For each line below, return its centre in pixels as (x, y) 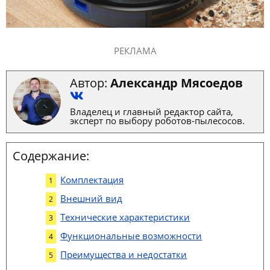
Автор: (90, 83)
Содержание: (51, 155)
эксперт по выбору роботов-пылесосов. (157, 120)
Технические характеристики (125, 217)
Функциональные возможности (131, 235)
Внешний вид (92, 198)
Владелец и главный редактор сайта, (152, 111)
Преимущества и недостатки (124, 254)
